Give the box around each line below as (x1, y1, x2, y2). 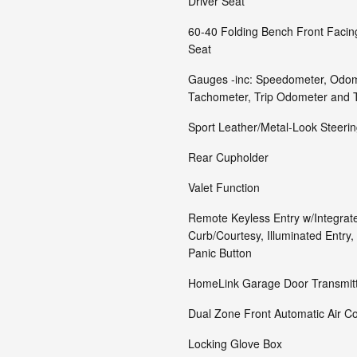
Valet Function (188, 179, 260, 195)
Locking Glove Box (188, 335, 282, 351)
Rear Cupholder (188, 149, 269, 165)
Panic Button (188, 245, 252, 261)
